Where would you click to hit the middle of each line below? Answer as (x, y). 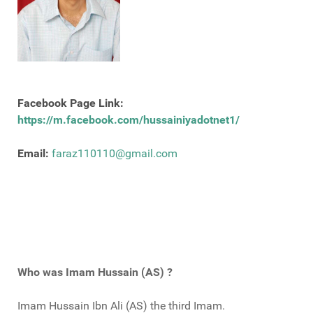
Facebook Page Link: (71, 103)
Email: (33, 154)
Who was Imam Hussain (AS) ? (95, 272)
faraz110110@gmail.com (115, 154)
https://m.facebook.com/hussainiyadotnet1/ (129, 120)
